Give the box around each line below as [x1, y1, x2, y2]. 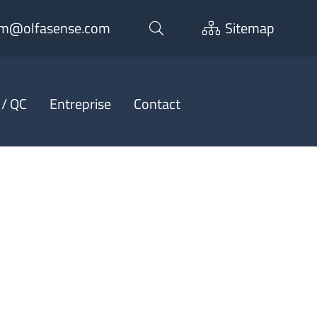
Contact [133, 93, 180, 115]
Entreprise [49, 93, 111, 115]
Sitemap [225, 17, 275, 39]
